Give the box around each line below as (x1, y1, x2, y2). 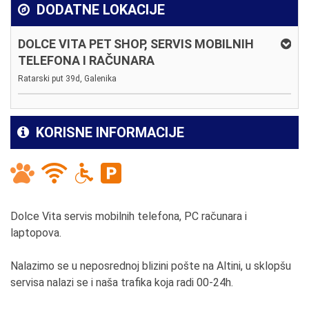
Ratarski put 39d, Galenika (18, 73, 117, 83)
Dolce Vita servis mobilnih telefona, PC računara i (10, 209, 247, 223)
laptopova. (10, 226, 61, 239)
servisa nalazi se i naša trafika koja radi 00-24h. (10, 275, 233, 289)
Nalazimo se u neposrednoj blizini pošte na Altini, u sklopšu (10, 259, 291, 272)
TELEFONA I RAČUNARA (18, 52, 154, 68)
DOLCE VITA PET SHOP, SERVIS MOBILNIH (18, 36, 254, 51)
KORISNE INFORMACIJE (32, 123, 184, 141)
